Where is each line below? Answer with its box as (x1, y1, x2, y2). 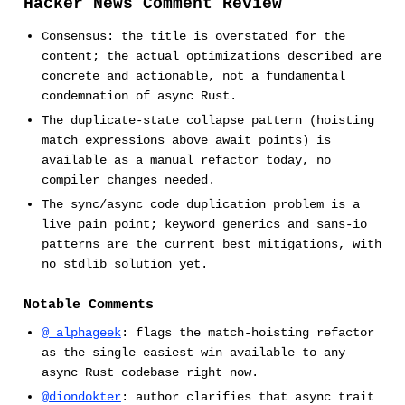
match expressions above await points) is (41, 132, 331, 147)
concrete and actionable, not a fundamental (41, 68, 345, 83)
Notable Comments (24, 297, 154, 314)
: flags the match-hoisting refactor (120, 325, 374, 341)
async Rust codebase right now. (41, 365, 259, 381)
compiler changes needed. (41, 172, 215, 187)
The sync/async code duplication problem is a (41, 196, 360, 212)
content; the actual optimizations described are (41, 48, 381, 63)
